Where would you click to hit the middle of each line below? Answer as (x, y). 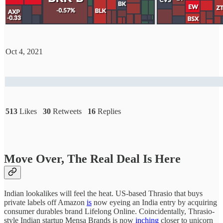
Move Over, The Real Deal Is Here (92, 159)
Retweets (69, 111)
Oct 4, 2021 (24, 52)
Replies (108, 111)
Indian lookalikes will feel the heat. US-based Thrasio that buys (103, 193)
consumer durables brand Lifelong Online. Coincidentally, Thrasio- (109, 211)
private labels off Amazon (45, 202)
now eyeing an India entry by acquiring (154, 202)
